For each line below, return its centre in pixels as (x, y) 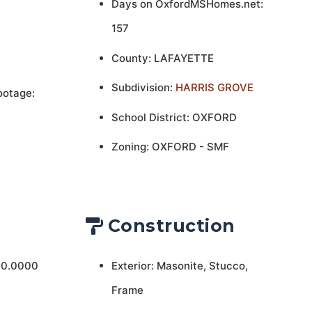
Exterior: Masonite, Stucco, (179, 265)
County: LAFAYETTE (162, 58)
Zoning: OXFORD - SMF (170, 147)
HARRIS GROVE (214, 87)
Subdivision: (143, 87)
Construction (171, 226)
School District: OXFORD (174, 117)
